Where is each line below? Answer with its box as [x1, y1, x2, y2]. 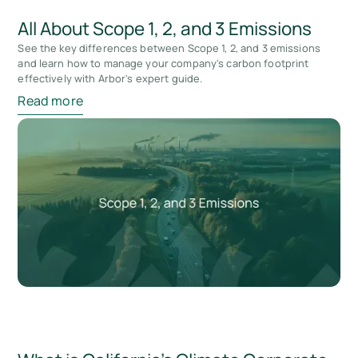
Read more [18, 92, 83, 110]
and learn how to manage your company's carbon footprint [18, 55, 309, 70]
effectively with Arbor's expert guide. [18, 70, 203, 86]
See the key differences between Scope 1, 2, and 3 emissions [18, 40, 320, 55]
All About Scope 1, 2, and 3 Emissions [18, 15, 312, 41]
